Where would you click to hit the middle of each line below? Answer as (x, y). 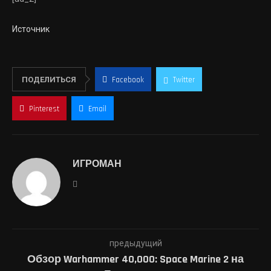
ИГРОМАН (97, 164)
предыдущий (135, 243)
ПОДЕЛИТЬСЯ (49, 80)
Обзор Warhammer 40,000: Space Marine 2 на (135, 259)
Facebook (128, 80)
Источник (31, 29)
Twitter (184, 80)
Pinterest (44, 109)
